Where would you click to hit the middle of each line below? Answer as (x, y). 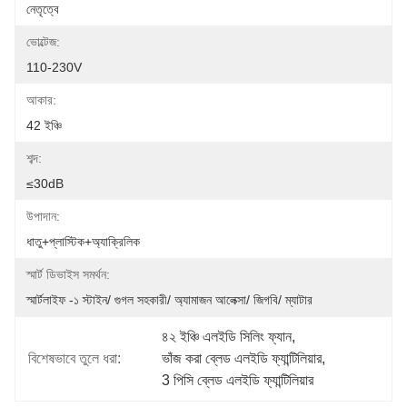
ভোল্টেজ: (43, 42)
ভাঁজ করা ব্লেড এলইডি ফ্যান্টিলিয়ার (242, 358)
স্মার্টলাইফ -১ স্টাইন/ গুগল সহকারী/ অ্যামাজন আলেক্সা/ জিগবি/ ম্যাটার (169, 300)
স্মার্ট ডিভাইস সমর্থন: (68, 274)
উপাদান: (43, 216)
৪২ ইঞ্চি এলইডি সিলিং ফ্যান (227, 337)
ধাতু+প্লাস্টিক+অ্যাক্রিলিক (83, 242)
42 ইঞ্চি (44, 125)
